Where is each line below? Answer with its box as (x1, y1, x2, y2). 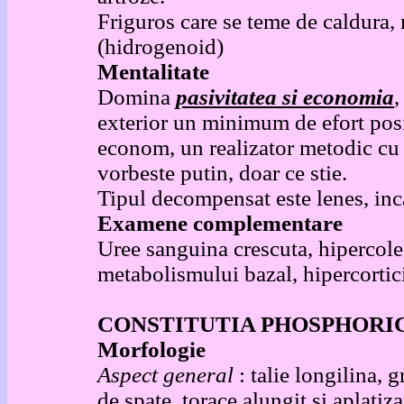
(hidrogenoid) (97, 34, 224, 59)
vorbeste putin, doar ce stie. (97, 161, 347, 185)
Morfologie (97, 337, 206, 362)
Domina (97, 85, 176, 109)
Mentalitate (97, 60, 209, 84)
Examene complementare (97, 211, 343, 235)
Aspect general (97, 363, 239, 387)
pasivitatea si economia (176, 85, 394, 109)
